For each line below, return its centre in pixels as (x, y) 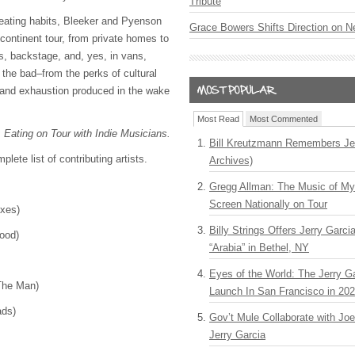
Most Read (218, 119)
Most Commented (284, 119)
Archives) (231, 160)
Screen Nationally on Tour (268, 204)
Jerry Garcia (237, 335)
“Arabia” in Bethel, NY (259, 248)
